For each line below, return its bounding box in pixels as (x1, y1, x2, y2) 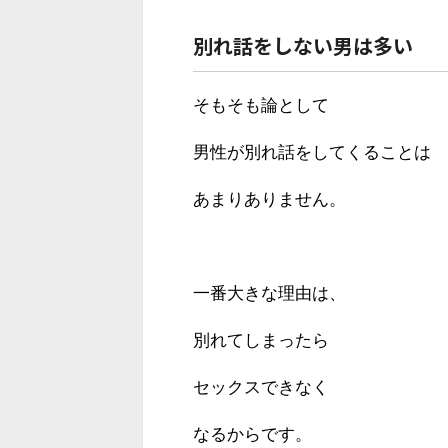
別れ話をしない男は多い (193, 31, 413, 60)
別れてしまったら (193, 330, 329, 350)
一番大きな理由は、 (193, 283, 346, 303)
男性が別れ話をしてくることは (193, 142, 431, 162)
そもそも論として (193, 95, 329, 115)
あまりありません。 (193, 189, 346, 209)
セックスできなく (193, 377, 329, 397)
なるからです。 (193, 424, 312, 444)
